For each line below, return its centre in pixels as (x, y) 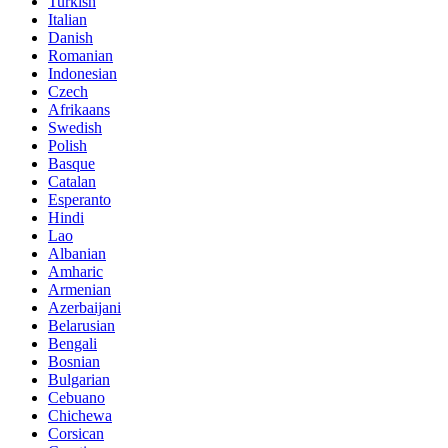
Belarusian (81, 326)
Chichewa (80, 416)
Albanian (77, 254)
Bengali (72, 344)
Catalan (72, 182)
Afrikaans (79, 110)
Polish (67, 146)
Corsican (76, 434)
